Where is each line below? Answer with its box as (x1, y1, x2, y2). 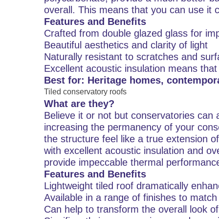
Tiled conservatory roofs (44, 88, 127, 96)
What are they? (44, 98, 114, 109)
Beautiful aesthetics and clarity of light (44, 40, 208, 50)
